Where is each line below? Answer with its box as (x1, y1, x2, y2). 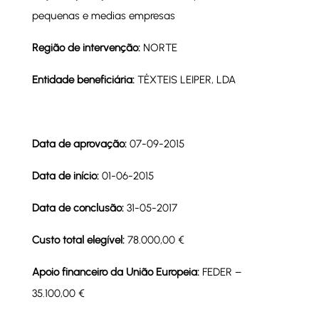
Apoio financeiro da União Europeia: (31, 266, 202, 278)
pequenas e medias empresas (31, 9, 175, 22)
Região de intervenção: (31, 41, 143, 54)
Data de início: (31, 169, 102, 182)
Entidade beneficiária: (31, 73, 137, 86)
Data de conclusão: (31, 202, 127, 214)
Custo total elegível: (31, 234, 127, 246)
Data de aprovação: (31, 137, 130, 150)
